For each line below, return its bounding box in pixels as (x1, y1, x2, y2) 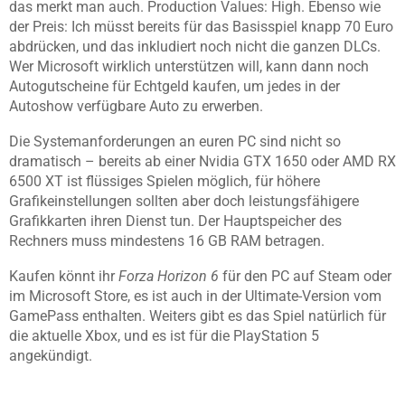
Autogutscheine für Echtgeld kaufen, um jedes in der (9, 78, 340, 96)
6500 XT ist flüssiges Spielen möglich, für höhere (9, 173, 320, 191)
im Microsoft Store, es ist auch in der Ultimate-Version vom (9, 287, 381, 306)
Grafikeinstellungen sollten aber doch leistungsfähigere (9, 193, 359, 211)
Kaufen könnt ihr (9, 268, 118, 286)
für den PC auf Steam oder (219, 268, 391, 286)
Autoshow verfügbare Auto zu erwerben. (9, 98, 263, 116)
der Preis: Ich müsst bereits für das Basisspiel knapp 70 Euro (9, 18, 393, 36)
